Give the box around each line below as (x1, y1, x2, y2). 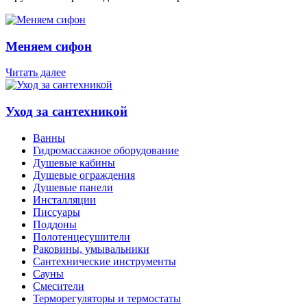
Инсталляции (33, 193, 96, 206)
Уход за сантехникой (5, 103, 127, 119)
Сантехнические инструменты (33, 255, 176, 267)
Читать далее (5, 66, 66, 79)
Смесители (33, 280, 84, 292)
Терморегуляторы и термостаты (33, 292, 181, 304)
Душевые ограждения (33, 169, 135, 181)
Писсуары (33, 206, 80, 218)
